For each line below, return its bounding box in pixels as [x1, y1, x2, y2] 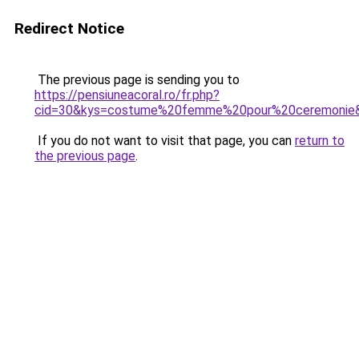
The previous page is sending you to [34, 72, 240, 87]
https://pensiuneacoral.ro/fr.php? [34, 87, 220, 103]
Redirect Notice [14, 19, 124, 38]
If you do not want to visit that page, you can [34, 133, 295, 148]
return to [295, 133, 345, 148]
